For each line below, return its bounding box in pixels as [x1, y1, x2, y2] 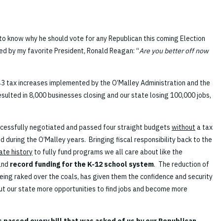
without [172, 123, 195, 132]
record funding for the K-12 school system [10, 160, 154, 169]
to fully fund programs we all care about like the [33, 147, 183, 157]
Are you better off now [139, 46, 209, 56]
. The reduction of [154, 160, 209, 169]
